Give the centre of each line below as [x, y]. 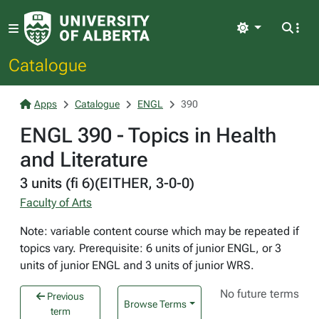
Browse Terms [156, 304]
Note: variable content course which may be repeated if [159, 231]
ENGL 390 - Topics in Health [148, 135]
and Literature [84, 159]
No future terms [260, 294]
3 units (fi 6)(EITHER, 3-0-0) [107, 183]
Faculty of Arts [56, 203]
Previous [65, 296]
